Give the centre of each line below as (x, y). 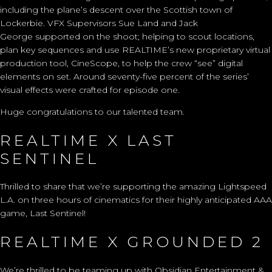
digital (230, 63)
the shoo (114, 36)
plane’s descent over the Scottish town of (145, 9)
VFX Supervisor (80, 23)
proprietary (220, 49)
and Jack (178, 23)
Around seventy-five (115, 76)
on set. (56, 76)
